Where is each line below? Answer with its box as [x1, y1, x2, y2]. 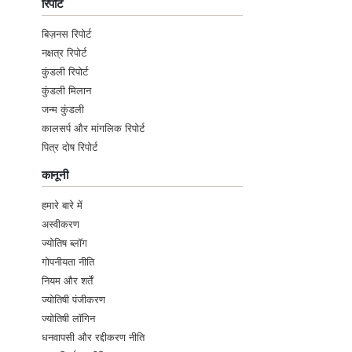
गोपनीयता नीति [42, 255, 94, 269]
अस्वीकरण [42, 218, 79, 231]
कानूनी [42, 167, 68, 183]
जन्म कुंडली [42, 103, 84, 116]
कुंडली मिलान [42, 84, 91, 97]
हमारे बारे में [42, 199, 82, 212]
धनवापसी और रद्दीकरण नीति [42, 331, 145, 344]
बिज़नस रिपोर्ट [42, 27, 91, 41]
